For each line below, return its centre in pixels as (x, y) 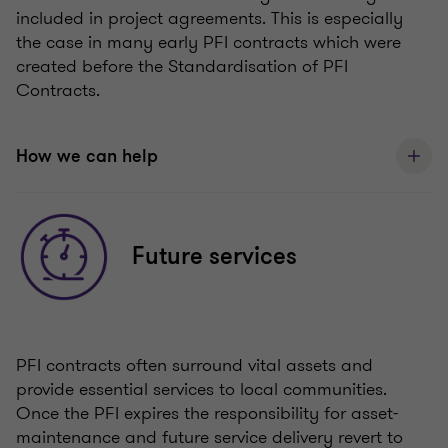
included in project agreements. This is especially (209, 18)
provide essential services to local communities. (201, 389)
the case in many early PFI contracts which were (208, 42)
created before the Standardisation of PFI (182, 66)
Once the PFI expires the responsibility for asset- (207, 413)
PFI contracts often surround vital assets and (194, 365)
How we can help (87, 156)
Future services (214, 257)
